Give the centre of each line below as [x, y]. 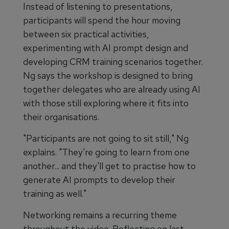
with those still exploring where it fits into [106, 103]
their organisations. [61, 117]
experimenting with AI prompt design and [106, 48]
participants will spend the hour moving [102, 20]
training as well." [55, 194]
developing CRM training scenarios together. [113, 62]
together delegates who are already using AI [112, 89]
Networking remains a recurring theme [100, 215]
